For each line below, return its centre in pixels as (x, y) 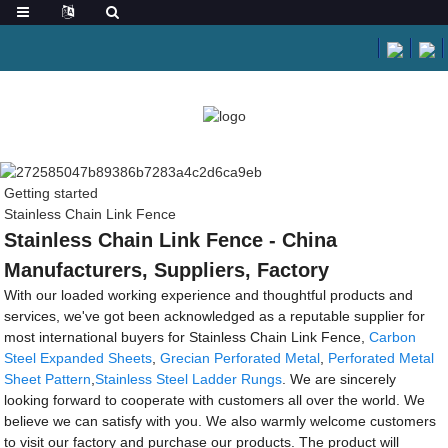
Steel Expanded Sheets (78, 357)
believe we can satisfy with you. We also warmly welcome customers (220, 420)
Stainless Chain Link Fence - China (171, 239)
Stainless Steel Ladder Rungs (189, 378)
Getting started (51, 192)
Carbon (393, 336)
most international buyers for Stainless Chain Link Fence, (187, 336)
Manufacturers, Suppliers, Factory (167, 269)
